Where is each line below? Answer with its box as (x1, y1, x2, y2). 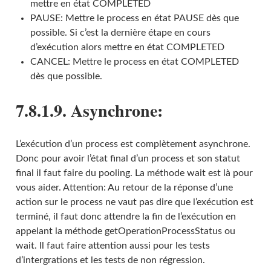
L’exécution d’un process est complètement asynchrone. (15, 139, 250, 149)
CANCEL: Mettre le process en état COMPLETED (30, 56, 239, 67)
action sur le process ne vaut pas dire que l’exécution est (15, 197, 253, 207)
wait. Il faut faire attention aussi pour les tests (15, 240, 210, 250)
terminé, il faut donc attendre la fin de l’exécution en (15, 211, 236, 221)
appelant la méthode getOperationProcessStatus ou (15, 226, 235, 236)
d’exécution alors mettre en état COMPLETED (30, 42, 224, 52)
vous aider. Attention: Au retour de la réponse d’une (15, 182, 233, 192)
